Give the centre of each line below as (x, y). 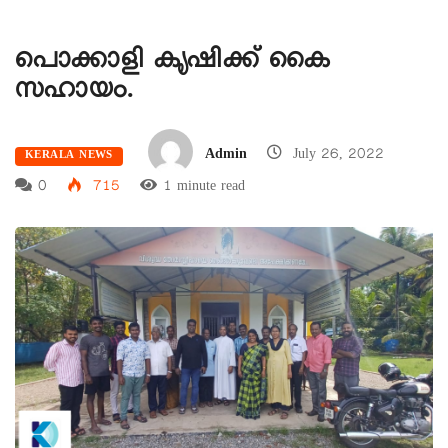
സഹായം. (75, 94)
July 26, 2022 (335, 155)
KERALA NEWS (69, 156)
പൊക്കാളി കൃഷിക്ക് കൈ (173, 64)
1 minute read (204, 188)
